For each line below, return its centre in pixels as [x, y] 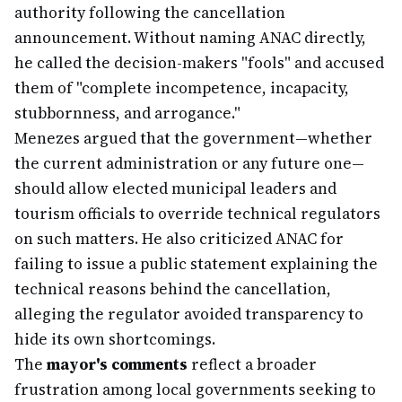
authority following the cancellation [150, 13]
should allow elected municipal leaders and [175, 188]
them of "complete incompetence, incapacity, [182, 88]
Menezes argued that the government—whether [193, 138]
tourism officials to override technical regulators [197, 214]
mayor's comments [117, 364]
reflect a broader [252, 364]
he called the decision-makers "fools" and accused [199, 63]
